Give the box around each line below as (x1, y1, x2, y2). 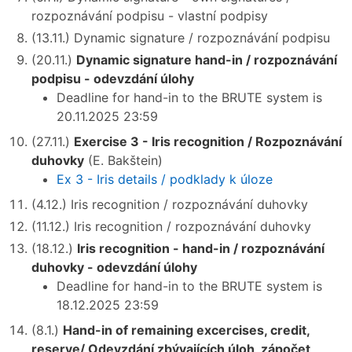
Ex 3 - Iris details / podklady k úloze (57, 170, 273, 187)
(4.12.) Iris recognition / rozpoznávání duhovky (31, 196, 308, 212)
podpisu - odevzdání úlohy (31, 70, 194, 86)
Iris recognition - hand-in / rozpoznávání (77, 240, 324, 256)
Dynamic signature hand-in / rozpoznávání (76, 51, 337, 68)
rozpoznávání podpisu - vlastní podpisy (31, 7, 268, 24)
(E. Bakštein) (84, 152, 163, 168)
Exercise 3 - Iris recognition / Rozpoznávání (74, 133, 342, 149)
